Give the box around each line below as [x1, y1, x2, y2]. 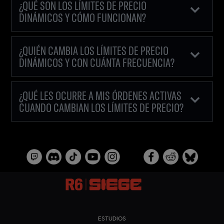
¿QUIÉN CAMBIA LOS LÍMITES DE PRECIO [19, 42, 169, 58]
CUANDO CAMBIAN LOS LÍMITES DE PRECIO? [19, 99, 184, 115]
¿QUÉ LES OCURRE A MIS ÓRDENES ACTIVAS [19, 87, 182, 103]
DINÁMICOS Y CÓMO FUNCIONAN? [19, 9, 146, 25]
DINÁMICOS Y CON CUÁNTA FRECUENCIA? [19, 54, 175, 70]
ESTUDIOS [98, 214, 126, 222]
